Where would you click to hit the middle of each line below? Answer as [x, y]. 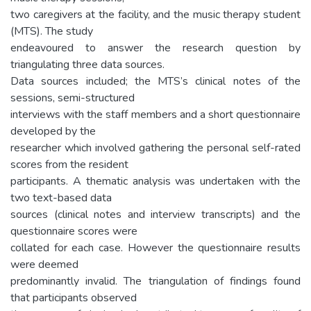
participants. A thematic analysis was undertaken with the [155, 181]
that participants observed [74, 297]
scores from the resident [69, 164]
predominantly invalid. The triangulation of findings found [155, 281]
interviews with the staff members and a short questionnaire [155, 114]
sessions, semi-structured [73, 98]
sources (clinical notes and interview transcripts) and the [155, 214]
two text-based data [61, 197]
